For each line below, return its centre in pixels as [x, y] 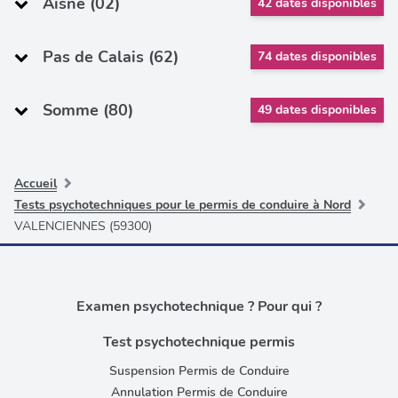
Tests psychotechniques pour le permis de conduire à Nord [183, 205]
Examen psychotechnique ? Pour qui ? [199, 306]
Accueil [36, 183]
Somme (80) [88, 110]
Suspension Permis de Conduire [199, 371]
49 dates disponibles [317, 110]
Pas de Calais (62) [111, 57]
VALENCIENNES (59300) [83, 226]
